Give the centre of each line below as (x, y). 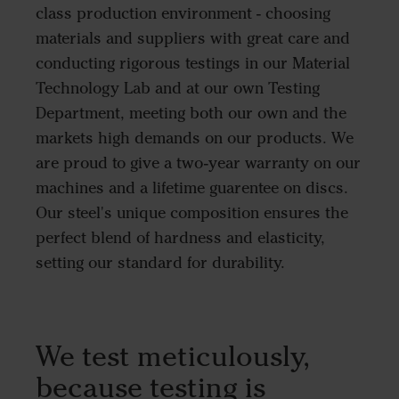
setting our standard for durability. (160, 263)
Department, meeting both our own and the (191, 114)
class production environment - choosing (183, 14)
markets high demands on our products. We (195, 138)
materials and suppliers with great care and (193, 39)
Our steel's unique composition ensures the (192, 213)
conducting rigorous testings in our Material (193, 64)
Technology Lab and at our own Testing (178, 89)
